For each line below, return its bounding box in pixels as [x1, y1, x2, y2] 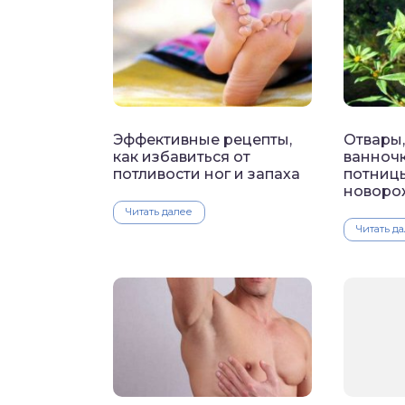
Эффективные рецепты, [113, 131, 292, 149]
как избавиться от [113, 148, 250, 166]
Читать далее [126, 205, 193, 219]
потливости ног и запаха [113, 165, 300, 184]
